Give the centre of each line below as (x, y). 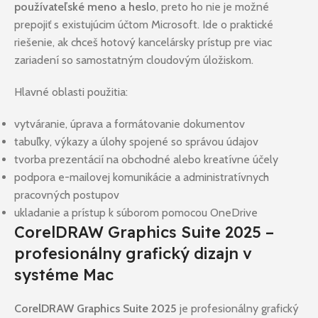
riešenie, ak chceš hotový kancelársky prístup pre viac (143, 43)
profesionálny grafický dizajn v (133, 254)
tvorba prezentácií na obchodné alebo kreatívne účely (146, 160)
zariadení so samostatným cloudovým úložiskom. (134, 60)
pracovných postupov (67, 195)
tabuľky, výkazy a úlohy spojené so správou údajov (136, 142)
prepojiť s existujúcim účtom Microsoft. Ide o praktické (144, 25)
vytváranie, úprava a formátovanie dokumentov (130, 124)
